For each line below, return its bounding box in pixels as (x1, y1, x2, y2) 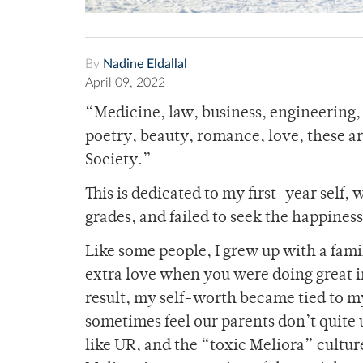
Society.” (85, 153, 152, 169)
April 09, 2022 (85, 76, 165, 90)
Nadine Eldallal (103, 58, 187, 71)
